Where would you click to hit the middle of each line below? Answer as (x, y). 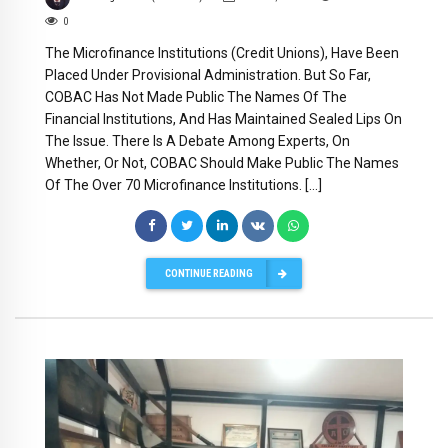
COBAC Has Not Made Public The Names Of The (196, 97)
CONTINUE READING (209, 273)
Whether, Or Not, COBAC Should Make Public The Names (222, 163)
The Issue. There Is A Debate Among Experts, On (197, 141)
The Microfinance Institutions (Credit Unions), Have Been (222, 53)
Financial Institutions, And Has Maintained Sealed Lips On (223, 119)
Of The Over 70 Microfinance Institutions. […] (183, 185)
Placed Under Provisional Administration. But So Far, (208, 75)
